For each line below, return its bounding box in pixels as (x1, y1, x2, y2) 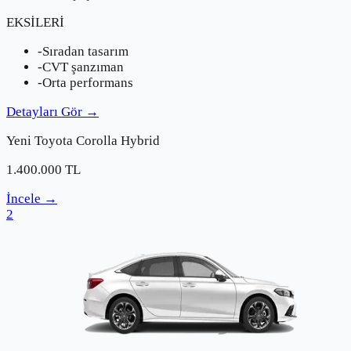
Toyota (34, 132, 73, 148)
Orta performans (42, 74, 133, 90)
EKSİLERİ (6, 14, 64, 30)
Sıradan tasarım (42, 43, 128, 59)
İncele (6, 190, 41, 206)
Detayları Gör (6, 103, 82, 119)
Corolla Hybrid (76, 132, 160, 148)
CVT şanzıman (42, 59, 124, 74)
